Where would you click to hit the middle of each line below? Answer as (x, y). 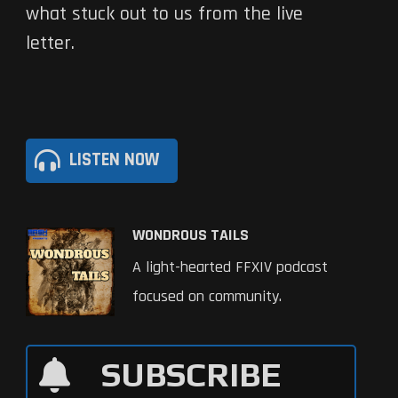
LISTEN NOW (115, 160)
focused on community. (207, 296)
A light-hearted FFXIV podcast (231, 267)
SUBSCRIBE (191, 374)
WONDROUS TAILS (191, 235)
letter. (51, 43)
